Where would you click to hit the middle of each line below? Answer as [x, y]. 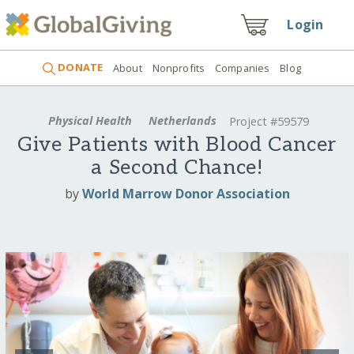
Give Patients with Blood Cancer [177, 145]
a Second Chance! [177, 168]
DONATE [79, 68]
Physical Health [90, 120]
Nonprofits [179, 68]
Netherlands [182, 120]
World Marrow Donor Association [186, 193]
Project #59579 [269, 122]
